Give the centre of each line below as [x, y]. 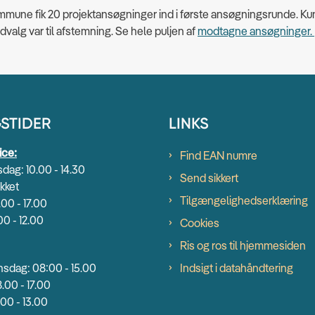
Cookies [200, 223]
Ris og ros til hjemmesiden [243, 245]
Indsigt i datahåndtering [237, 268]
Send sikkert [209, 178]
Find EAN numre [219, 155]
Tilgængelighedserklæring [244, 200]
